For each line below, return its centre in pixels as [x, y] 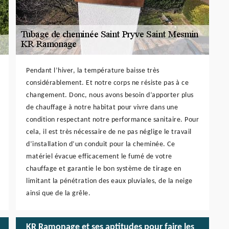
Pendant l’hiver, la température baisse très [93, 71]
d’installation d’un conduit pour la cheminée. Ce [100, 144]
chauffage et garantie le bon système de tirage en [104, 169]
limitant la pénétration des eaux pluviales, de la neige [109, 181]
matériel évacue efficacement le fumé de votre [99, 156]
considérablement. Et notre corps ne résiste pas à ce [107, 83]
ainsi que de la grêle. [58, 193]
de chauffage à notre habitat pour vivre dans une [102, 107]
